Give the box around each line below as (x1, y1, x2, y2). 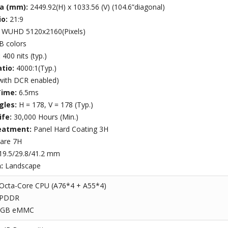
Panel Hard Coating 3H (33, 124, 108, 134)
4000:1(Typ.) (16, 63, 56, 73)
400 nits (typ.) (2, 51, 47, 61)
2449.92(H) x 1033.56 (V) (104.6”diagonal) (30, 2, 165, 12)
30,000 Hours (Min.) (13, 112, 78, 122)
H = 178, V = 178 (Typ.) (18, 100, 93, 110)
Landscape (5, 161, 41, 171)
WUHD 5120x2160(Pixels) (1, 26, 85, 37)
